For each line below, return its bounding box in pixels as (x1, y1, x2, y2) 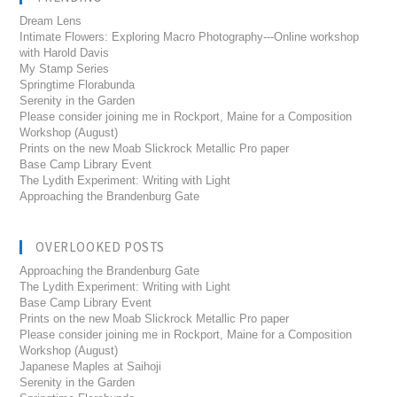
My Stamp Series (19, 62, 110, 76)
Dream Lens (19, 14, 82, 28)
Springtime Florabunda (19, 78, 136, 92)
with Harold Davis (19, 46, 110, 60)
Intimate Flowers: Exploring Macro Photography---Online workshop (19, 30, 360, 44)
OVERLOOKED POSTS (35, 238, 166, 256)
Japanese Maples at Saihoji (19, 360, 162, 374)
